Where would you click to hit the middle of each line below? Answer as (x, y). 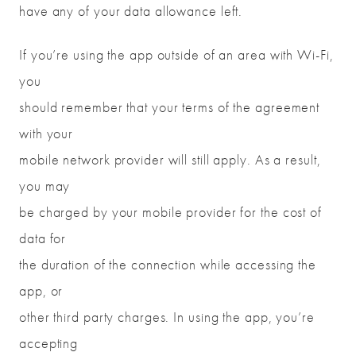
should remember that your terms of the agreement (170, 107)
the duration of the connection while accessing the (168, 265)
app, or (41, 291)
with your (46, 133)
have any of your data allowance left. (131, 11)
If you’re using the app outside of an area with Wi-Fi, (176, 55)
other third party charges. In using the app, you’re (167, 317)
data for (43, 238)
